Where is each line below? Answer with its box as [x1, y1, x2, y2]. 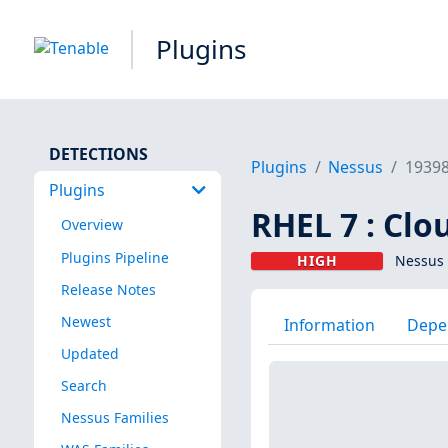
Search [60, 375, 107, 395]
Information [283, 313, 375, 336]
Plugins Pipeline [60, 247, 169, 267]
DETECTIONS [48, 142, 148, 165]
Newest [60, 311, 111, 331]
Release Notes [60, 279, 156, 299]
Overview [60, 215, 123, 235]
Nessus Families [60, 408, 169, 428]
